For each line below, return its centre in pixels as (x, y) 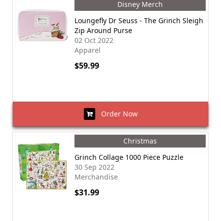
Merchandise (96, 177)
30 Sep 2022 (94, 167)
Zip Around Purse (103, 30)
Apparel (88, 50)
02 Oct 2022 (94, 40)
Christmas (140, 141)
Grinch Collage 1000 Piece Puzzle (129, 157)
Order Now (116, 114)
